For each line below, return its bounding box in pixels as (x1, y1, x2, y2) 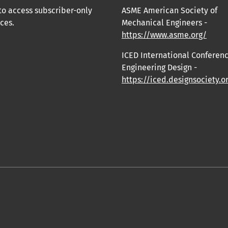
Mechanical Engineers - (122, 17, 207, 27)
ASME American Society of (122, 5, 217, 15)
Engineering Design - (122, 62, 197, 72)
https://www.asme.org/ (122, 30, 207, 40)
